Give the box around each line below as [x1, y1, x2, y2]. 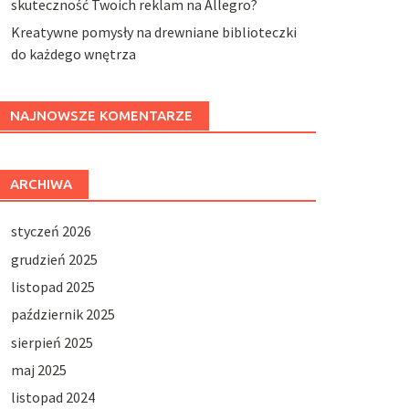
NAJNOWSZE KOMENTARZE [9, 108, 193, 124]
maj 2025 [10, 361, 67, 380]
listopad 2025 [10, 277, 95, 296]
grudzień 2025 [10, 249, 98, 268]
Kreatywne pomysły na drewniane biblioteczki [10, 23, 297, 42]
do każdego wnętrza [10, 45, 136, 64]
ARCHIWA [9, 176, 72, 193]
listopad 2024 [10, 388, 95, 407]
